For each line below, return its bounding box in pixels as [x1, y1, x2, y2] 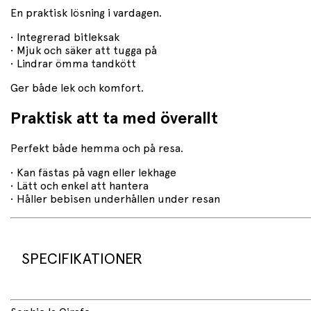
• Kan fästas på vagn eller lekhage [10, 167, 176, 178]
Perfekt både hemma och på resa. [10, 142, 183, 154]
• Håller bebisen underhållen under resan [10, 193, 220, 205]
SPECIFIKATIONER [22, 251, 142, 267]
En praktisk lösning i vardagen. [10, 8, 162, 19]
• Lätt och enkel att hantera [10, 180, 149, 192]
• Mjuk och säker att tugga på [10, 45, 157, 57]
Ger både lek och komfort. [10, 83, 144, 94]
